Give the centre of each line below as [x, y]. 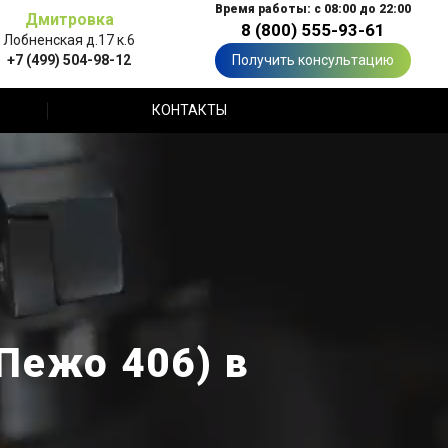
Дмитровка [69, 19]
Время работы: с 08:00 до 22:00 [313, 9]
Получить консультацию [313, 60]
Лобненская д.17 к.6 [69, 39]
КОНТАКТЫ [189, 110]
